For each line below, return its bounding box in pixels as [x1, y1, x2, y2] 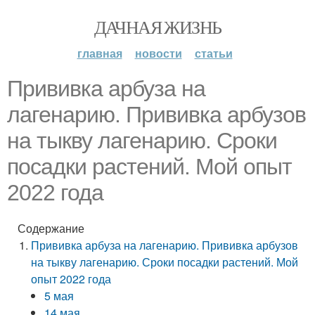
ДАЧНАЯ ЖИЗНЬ [94, 15, 221, 39]
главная [77, 45, 122, 61]
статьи [194, 45, 233, 61]
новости [134, 45, 182, 61]
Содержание [18, 220, 84, 236]
